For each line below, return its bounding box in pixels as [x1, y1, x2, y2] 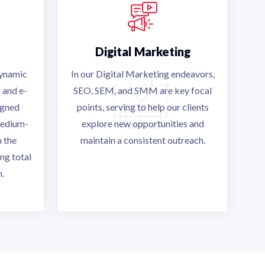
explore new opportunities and [81, 118, 204, 129]
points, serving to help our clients [76, 101, 209, 112]
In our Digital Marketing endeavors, [70, 68, 215, 79]
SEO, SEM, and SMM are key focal [73, 85, 212, 96]
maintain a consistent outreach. [80, 134, 205, 146]
